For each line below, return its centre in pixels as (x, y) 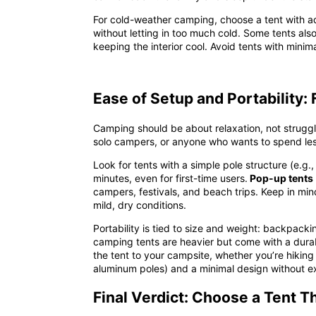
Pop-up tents (280, 178)
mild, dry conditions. (140, 205)
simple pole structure (239, 164)
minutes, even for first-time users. (170, 178)
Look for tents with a (142, 164)
